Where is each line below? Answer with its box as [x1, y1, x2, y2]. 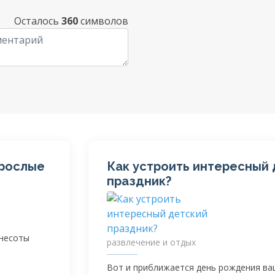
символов [78, 14, 128, 28]
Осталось [14, 14, 61, 28]
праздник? [107, 174, 171, 188]
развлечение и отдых [107, 236, 196, 248]
